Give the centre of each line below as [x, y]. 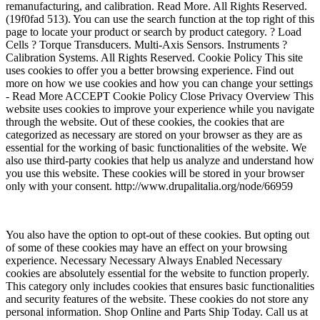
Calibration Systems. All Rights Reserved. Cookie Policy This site [154, 58]
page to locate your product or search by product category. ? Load [154, 32]
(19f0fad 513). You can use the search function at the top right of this [160, 19]
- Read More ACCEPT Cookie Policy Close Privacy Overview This [160, 96]
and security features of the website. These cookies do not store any [157, 299]
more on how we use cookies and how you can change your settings [159, 84]
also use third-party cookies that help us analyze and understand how [160, 161]
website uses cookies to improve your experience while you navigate [160, 109]
